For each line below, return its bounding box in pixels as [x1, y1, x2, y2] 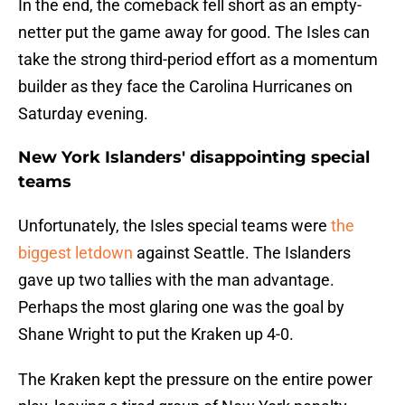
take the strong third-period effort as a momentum [18, 50, 378, 70]
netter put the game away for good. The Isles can [18, 23, 370, 42]
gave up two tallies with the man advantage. [18, 270, 334, 290]
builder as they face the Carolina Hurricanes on [18, 77, 353, 97]
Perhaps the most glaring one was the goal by [18, 297, 344, 317]
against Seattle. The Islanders [137, 243, 351, 263]
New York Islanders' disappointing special [18, 147, 370, 168]
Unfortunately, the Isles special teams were [18, 216, 331, 236]
